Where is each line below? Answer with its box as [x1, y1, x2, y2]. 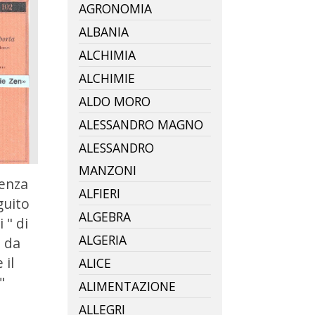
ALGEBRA [79, 207, 131, 225]
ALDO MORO [79, 92, 150, 110]
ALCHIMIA [79, 46, 136, 63]
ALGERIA [79, 231, 127, 248]
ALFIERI [79, 184, 120, 202]
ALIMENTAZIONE [79, 277, 176, 295]
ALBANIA [79, 22, 129, 40]
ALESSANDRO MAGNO [79, 115, 203, 133]
